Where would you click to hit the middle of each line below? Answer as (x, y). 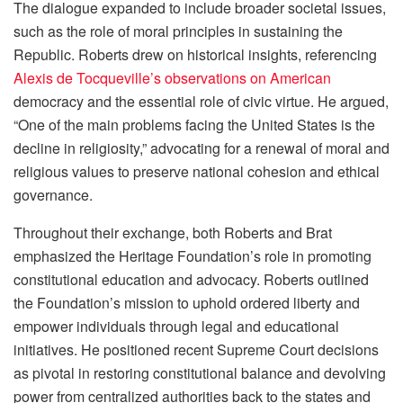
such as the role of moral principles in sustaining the (178, 31)
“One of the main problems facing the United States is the (194, 125)
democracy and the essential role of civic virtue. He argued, (201, 102)
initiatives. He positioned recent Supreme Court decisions (196, 350)
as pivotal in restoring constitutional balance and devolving (200, 373)
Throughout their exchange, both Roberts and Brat (173, 233)
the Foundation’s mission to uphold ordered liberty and (187, 303)
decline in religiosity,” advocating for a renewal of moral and (201, 148)
